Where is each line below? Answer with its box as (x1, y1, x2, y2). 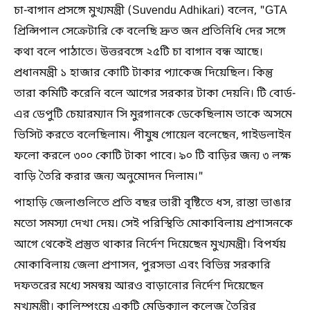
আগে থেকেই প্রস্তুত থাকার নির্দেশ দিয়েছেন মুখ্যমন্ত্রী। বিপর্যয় (14, 237, 286, 253)
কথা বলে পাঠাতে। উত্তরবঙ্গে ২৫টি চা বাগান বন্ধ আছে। (14, 44, 263, 60)
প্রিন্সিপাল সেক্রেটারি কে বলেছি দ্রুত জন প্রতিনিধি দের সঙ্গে (14, 24, 286, 39)
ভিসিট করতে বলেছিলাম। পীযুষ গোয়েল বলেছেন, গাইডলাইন (14, 127, 291, 143)
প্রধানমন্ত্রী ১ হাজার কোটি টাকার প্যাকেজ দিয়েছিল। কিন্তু (14, 65, 273, 81)
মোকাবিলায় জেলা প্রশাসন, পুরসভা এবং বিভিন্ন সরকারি (14, 257, 271, 273)
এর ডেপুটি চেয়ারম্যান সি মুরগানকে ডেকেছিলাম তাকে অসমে (14, 107, 292, 122)
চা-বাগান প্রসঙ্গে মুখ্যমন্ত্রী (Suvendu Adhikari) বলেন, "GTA (14, 3, 287, 19)
